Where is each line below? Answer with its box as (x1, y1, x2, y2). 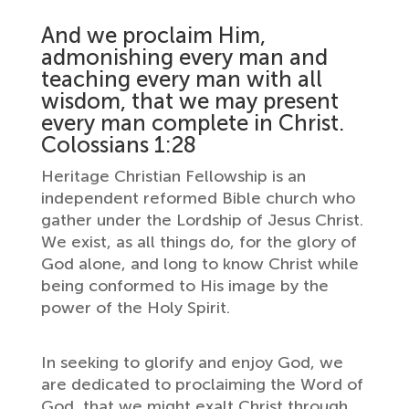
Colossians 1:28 (40, 131, 196, 158)
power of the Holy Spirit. (40, 298, 230, 318)
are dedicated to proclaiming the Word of (40, 374, 363, 394)
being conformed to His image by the (40, 276, 329, 296)
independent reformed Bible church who (40, 188, 355, 208)
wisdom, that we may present (40, 88, 339, 114)
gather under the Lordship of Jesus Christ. (40, 210, 363, 230)
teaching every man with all (40, 66, 322, 92)
